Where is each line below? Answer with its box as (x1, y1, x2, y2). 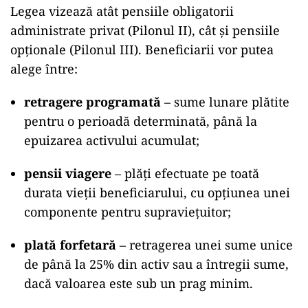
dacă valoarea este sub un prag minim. (24, 275, 253, 291)
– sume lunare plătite (161, 93, 289, 110)
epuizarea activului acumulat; (24, 132, 199, 148)
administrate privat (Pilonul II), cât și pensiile (10, 22, 280, 38)
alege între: (10, 60, 78, 77)
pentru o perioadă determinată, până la (24, 113, 257, 129)
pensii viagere (24, 165, 111, 181)
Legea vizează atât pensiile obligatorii (10, 3, 234, 19)
